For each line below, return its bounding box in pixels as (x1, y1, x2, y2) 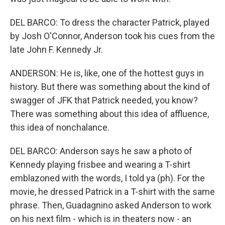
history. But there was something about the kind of (10, 81, 210, 92)
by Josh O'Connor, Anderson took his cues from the (10, 31, 215, 41)
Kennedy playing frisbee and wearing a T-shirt (10, 159, 190, 170)
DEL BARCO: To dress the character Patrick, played (10, 17, 209, 28)
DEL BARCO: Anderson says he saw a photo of (10, 146, 192, 156)
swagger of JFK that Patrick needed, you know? (10, 95, 198, 105)
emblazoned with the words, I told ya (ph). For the (10, 173, 205, 183)
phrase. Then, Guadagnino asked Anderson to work (10, 200, 211, 210)
